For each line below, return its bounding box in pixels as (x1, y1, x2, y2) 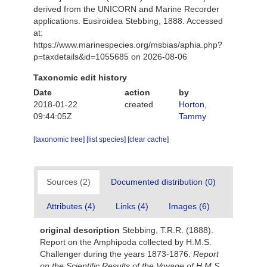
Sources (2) (46, 177, 91, 187)
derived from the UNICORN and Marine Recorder (33, 4, 219, 14)
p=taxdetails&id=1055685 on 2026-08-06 (33, 52, 187, 61)
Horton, (179, 100, 207, 109)
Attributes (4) (46, 201, 95, 211)
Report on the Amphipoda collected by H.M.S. (40, 237, 212, 247)
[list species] (86, 135, 128, 144)
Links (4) (116, 201, 148, 211)
